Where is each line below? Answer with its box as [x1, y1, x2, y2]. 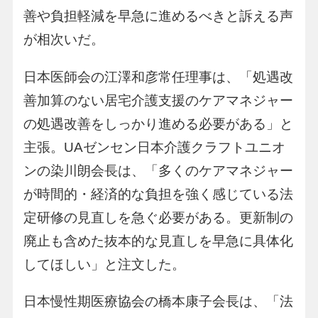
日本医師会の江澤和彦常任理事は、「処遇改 [23, 69, 293, 84]
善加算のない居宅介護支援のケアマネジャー [23, 92, 293, 108]
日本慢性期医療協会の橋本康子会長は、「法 [23, 293, 293, 309]
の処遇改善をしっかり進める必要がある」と [23, 116, 293, 131]
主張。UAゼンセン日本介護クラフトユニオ [23, 139, 285, 155]
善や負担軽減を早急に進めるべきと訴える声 [23, 9, 293, 24]
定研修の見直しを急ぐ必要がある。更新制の [23, 209, 293, 225]
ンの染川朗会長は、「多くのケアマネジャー [23, 163, 293, 178]
